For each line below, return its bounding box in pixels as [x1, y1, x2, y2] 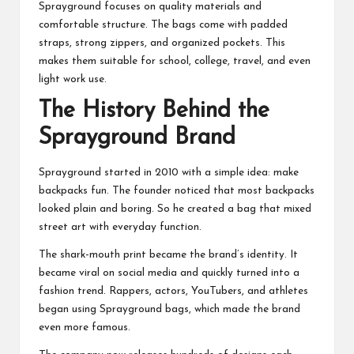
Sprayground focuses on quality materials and [39, 2, 262, 13]
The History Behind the [39, 100, 269, 123]
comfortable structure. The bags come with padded [39, 20, 288, 31]
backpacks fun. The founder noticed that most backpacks [39, 185, 314, 196]
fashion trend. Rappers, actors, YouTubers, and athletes [39, 285, 308, 296]
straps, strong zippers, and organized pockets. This [39, 38, 285, 49]
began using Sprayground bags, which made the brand [39, 303, 300, 314]
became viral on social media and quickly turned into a [39, 267, 299, 278]
